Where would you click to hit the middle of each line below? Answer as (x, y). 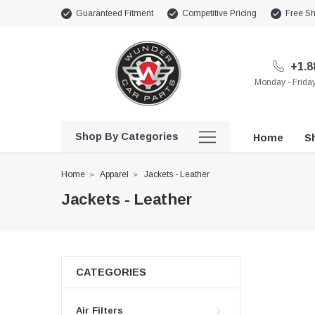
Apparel (114, 175)
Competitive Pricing (219, 13)
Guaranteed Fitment (115, 13)
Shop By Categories (127, 137)
